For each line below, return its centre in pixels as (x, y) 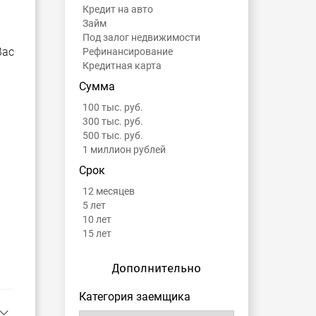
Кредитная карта (122, 66)
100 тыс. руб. (113, 108)
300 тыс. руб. (113, 122)
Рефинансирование (128, 52)
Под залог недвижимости (141, 38)
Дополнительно (157, 269)
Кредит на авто (118, 10)
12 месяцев (109, 192)
